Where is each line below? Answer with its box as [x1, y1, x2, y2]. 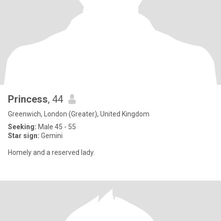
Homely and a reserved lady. [8, 148, 95, 156]
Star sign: [8, 132, 39, 140]
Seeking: [8, 123, 37, 131]
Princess [8, 93, 48, 105]
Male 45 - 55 [37, 123, 76, 131]
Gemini [39, 132, 63, 140]
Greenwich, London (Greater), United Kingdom [8, 110, 149, 118]
